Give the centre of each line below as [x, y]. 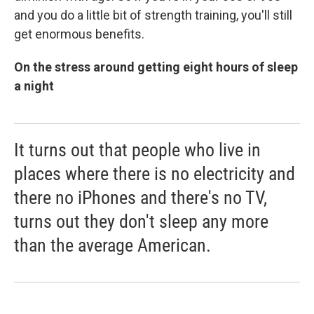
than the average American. [112, 245]
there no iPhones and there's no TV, [141, 197]
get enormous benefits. [79, 34]
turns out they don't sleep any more [141, 221]
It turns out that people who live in [137, 150]
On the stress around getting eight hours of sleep [156, 67]
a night [34, 86]
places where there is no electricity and [155, 173]
